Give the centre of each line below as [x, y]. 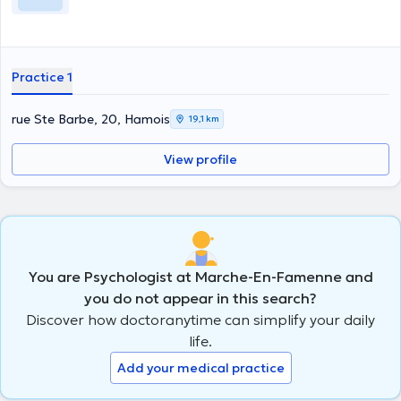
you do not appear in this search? [200, 298]
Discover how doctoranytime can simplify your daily [200, 319]
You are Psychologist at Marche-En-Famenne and [200, 276]
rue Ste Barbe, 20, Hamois [91, 119]
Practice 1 [42, 77]
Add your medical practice [200, 367]
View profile [200, 159]
